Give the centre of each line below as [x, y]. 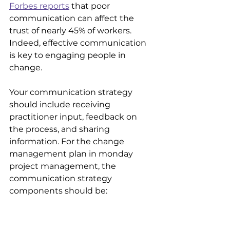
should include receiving [61, 104]
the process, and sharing [61, 129]
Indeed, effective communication [79, 43]
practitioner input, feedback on [74, 117]
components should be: [58, 190]
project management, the [64, 166]
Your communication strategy [72, 92]
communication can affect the [73, 18]
